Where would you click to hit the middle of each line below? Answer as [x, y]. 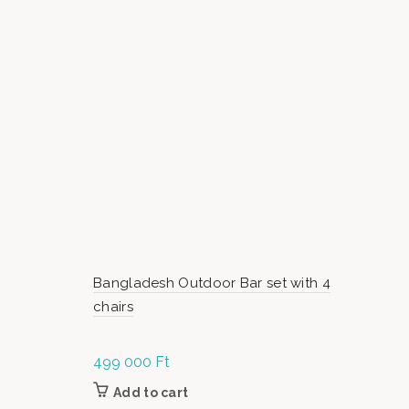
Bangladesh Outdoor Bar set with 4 [212, 283]
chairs [113, 306]
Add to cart [151, 392]
